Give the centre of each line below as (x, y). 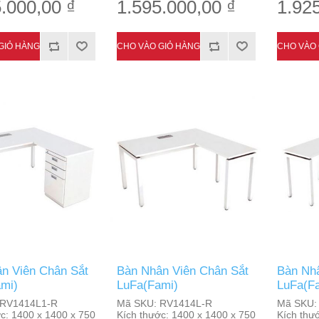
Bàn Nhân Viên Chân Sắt (182, 271)
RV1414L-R (184, 303)
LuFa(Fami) (147, 285)
